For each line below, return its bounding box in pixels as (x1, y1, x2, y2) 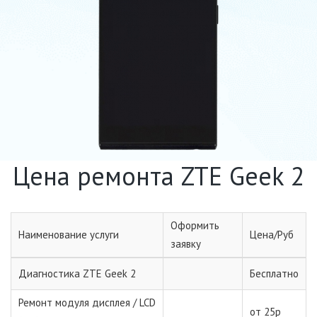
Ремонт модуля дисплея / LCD (18, 295, 156, 309)
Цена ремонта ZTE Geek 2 (12, 158, 305, 192)
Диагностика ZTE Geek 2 (18, 266, 136, 280)
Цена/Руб (250, 227, 294, 241)
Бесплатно (250, 266, 299, 280)
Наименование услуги (18, 227, 119, 241)
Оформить (171, 218, 219, 232)
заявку (171, 236, 201, 250)
